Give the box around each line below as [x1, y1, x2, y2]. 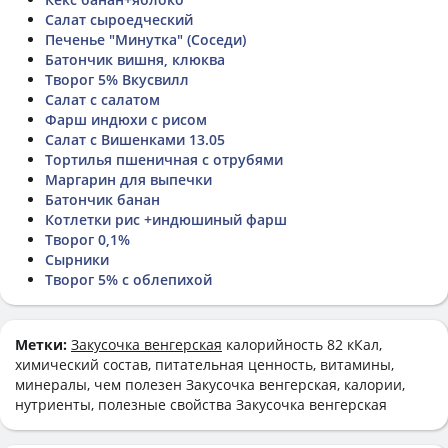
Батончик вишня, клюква [45, 49, 225, 69]
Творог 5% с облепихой [45, 269, 212, 289]
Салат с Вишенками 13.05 [45, 129, 225, 149]
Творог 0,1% [45, 229, 130, 249]
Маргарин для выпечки [45, 169, 212, 189]
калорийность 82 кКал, [222, 334, 382, 354]
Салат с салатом [45, 89, 160, 109]
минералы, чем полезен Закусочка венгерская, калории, [15, 374, 405, 394]
